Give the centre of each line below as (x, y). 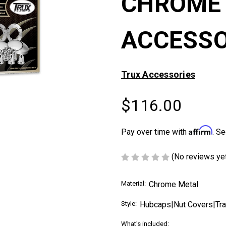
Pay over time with (155, 132)
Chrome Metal (174, 184)
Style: (129, 203)
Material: (133, 183)
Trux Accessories (158, 74)
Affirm (201, 130)
